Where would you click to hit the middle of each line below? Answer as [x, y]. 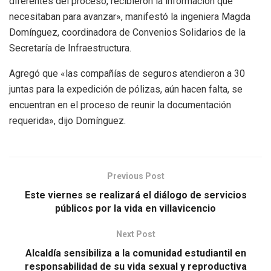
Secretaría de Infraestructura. [70, 48]
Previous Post [135, 176]
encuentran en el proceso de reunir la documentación [120, 105]
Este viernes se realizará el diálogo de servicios [135, 195]
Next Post [135, 234]
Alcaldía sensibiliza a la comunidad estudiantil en [135, 253]
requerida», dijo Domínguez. [67, 120]
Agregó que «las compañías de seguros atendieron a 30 [127, 73]
